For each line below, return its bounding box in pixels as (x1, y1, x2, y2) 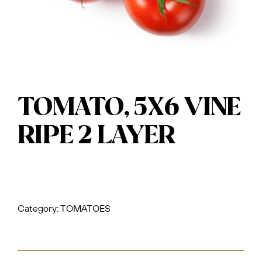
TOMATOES (60, 202, 111, 214)
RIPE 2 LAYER (18, 122, 175, 150)
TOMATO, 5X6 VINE (18, 94, 241, 122)
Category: (18, 202, 61, 214)
